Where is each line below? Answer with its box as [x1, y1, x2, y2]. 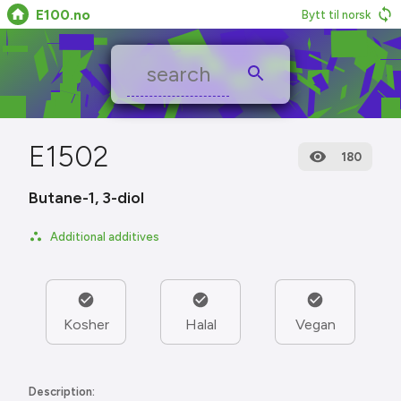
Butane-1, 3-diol [29, 188, 144, 208]
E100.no [36, 5, 90, 23]
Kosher [63, 316, 109, 333]
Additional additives [50, 229, 159, 243]
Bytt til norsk [302, 7, 371, 21]
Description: [29, 385, 95, 398]
